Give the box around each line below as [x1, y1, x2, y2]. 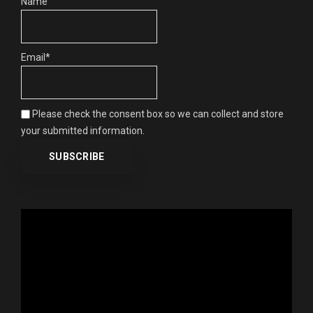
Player [20, 227, 48, 239]
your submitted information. [21, 124, 145, 136]
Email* [21, 52, 50, 64]
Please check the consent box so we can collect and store [30, 108, 284, 119]
